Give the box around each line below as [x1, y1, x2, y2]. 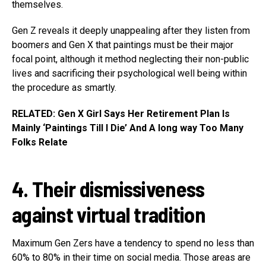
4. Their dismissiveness [12, 176, 205, 202]
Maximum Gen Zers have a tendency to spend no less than [12, 237, 254, 249]
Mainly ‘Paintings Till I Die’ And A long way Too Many [12, 122, 243, 134]
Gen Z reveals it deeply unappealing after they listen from [12, 25, 250, 37]
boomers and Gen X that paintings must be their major [12, 39, 233, 51]
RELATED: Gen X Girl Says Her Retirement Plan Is [12, 108, 230, 120]
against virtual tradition [12, 201, 205, 227]
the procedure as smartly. [12, 82, 116, 94]
